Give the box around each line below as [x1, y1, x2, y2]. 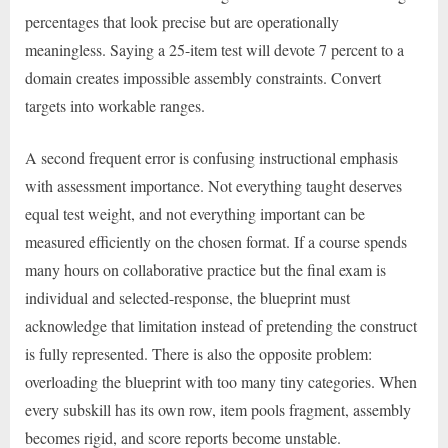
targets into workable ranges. [25, 95, 205, 117]
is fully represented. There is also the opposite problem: [25, 343, 372, 365]
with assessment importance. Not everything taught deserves [25, 175, 402, 197]
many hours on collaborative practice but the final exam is [25, 259, 386, 281]
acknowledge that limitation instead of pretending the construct [25, 315, 417, 337]
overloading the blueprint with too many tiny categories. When [25, 371, 417, 393]
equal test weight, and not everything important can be [25, 203, 365, 225]
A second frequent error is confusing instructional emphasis [25, 147, 398, 169]
